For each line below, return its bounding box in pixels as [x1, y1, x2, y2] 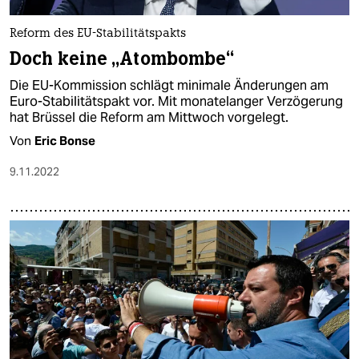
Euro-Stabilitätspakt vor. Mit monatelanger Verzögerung [10, 92, 343, 110]
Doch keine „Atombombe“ [10, 46, 235, 71]
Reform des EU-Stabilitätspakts [10, 27, 186, 40]
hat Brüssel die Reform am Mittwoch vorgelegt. [10, 108, 288, 126]
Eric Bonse [34, 132, 95, 148]
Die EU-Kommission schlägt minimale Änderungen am [10, 76, 329, 94]
